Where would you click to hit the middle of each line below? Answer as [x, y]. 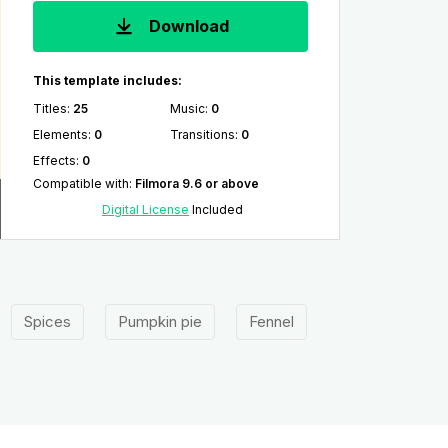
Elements [60, 134]
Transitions [203, 134]
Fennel [271, 321]
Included [215, 209]
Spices [47, 321]
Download [187, 26]
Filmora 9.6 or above [196, 183]
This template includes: [107, 80]
